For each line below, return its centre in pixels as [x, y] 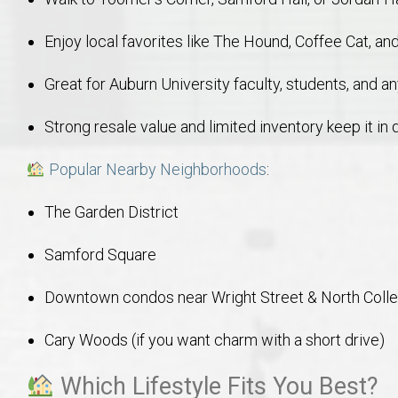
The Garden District [111, 212]
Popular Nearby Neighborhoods [157, 170]
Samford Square [100, 255]
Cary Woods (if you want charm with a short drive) [214, 340]
